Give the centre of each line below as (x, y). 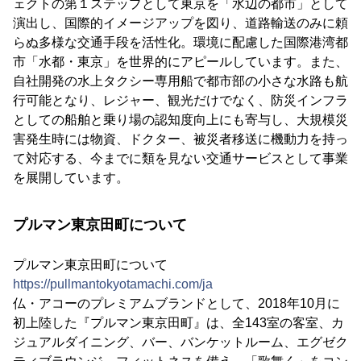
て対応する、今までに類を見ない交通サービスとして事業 (180, 158)
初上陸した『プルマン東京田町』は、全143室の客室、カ (178, 322)
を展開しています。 (71, 177)
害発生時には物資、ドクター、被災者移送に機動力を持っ (180, 139)
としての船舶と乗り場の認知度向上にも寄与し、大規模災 (180, 119)
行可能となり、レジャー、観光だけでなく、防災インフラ (180, 100)
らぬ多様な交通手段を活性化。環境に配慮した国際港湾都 (180, 42)
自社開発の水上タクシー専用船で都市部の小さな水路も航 (180, 81)
